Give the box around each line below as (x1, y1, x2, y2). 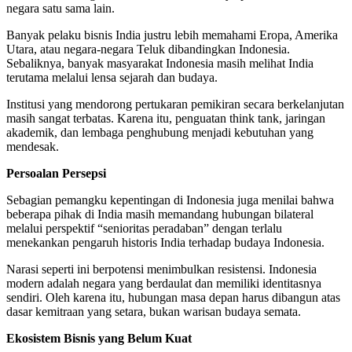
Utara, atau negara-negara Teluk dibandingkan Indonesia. (6, 42, 290, 57)
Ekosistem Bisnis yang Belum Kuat (6, 332, 192, 346)
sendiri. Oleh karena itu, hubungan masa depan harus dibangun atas (6, 291, 340, 305)
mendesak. (6, 140, 59, 154)
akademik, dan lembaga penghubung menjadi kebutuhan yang (6, 126, 313, 140)
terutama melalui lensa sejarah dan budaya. (6, 71, 218, 85)
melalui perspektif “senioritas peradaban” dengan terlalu (6, 222, 282, 236)
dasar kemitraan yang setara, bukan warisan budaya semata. (6, 305, 301, 319)
